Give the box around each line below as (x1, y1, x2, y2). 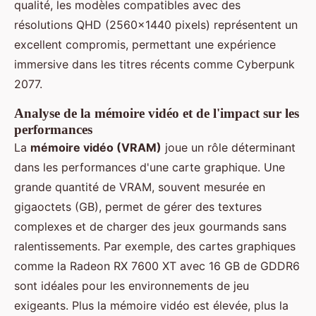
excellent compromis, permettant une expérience (14, 37, 276, 52)
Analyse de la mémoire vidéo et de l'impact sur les (14, 106, 299, 121)
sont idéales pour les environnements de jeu (14, 279, 249, 293)
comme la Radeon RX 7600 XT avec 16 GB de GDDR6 (14, 259, 300, 274)
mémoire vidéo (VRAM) (30, 140, 162, 155)
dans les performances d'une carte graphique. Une (14, 160, 285, 175)
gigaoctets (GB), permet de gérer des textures (14, 200, 262, 214)
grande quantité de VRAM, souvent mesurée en (14, 180, 265, 195)
